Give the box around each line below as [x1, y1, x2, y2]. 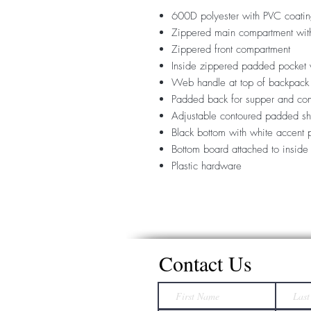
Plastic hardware [171, 159, 242, 173]
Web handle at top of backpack [171, 76, 309, 90]
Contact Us [159, 249, 252, 277]
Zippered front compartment [171, 42, 290, 56]
